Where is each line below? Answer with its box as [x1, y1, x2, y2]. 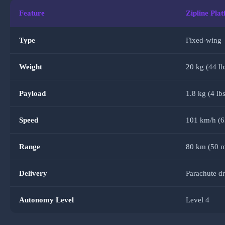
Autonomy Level [19, 196, 74, 204]
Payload [19, 89, 46, 98]
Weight [19, 63, 42, 71]
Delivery [19, 169, 47, 178]
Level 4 [186, 196, 209, 204]
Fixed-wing [186, 36, 221, 45]
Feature [19, 9, 45, 18]
